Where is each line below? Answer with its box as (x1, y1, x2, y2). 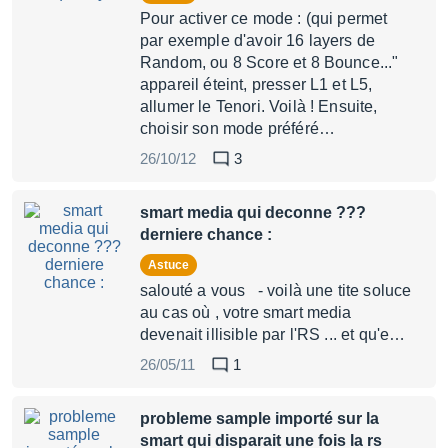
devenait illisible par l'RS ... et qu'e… (140, 326, 406, 343)
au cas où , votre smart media (140, 304, 352, 321)
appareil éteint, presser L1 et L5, (140, 76, 373, 93)
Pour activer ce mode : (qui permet (140, 10, 388, 27)
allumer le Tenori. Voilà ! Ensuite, (140, 98, 378, 115)
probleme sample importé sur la (140, 410, 379, 427)
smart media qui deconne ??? (140, 204, 366, 221)
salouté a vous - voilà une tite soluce (140, 282, 412, 299)
